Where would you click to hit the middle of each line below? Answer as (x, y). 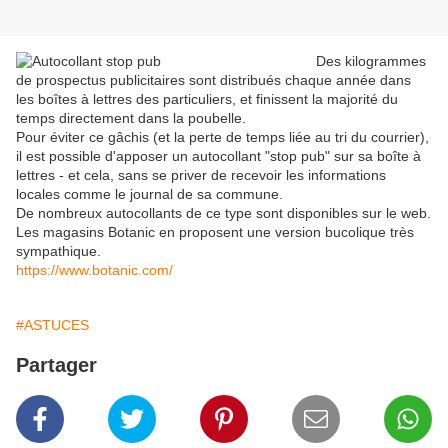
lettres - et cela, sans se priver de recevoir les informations (201, 175)
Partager (56, 365)
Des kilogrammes (371, 61)
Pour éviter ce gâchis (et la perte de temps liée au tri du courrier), (222, 137)
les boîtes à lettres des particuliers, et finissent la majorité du (207, 99)
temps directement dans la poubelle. (131, 118)
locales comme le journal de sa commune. (149, 194)
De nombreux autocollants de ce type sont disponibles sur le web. (223, 213)
